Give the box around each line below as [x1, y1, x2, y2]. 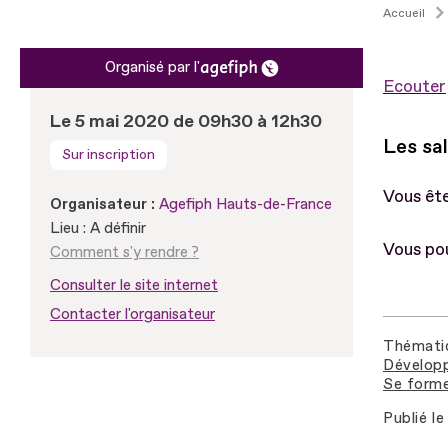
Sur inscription [62, 145, 155, 163]
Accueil [383, 5, 425, 21]
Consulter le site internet [50, 275, 218, 295]
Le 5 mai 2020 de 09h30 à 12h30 [50, 109, 322, 133]
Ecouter [383, 75, 446, 97]
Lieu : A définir [50, 218, 146, 238]
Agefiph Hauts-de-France [159, 194, 332, 214]
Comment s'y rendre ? [50, 242, 199, 262]
